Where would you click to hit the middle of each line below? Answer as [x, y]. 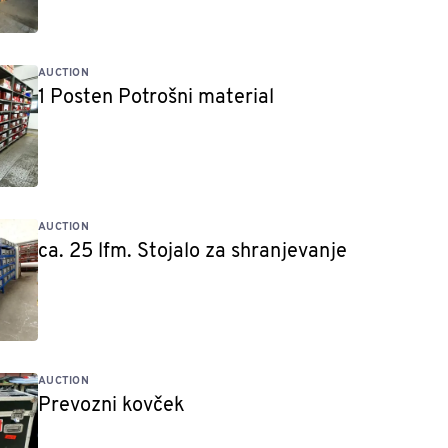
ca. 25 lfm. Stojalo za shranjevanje [192, 252]
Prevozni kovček [111, 406]
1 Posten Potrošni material [156, 98]
